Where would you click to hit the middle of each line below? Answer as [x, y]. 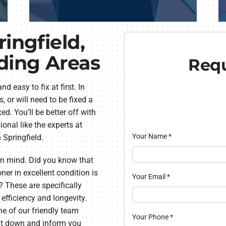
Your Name [150, 136]
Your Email [149, 176]
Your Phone [151, 217]
